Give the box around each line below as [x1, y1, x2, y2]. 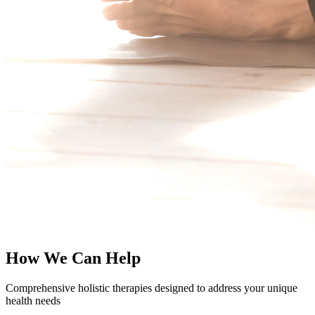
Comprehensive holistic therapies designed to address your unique [6, 281, 297, 294]
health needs [6, 294, 60, 307]
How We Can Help [6, 248, 141, 267]
